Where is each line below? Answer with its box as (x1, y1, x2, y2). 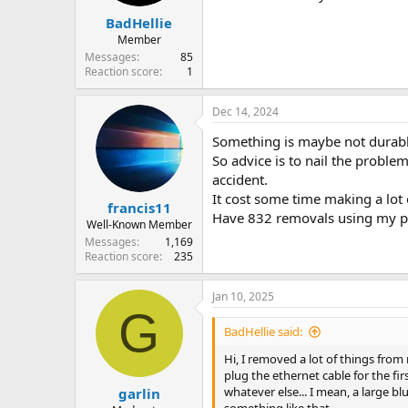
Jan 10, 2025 (212, 289, 274, 305)
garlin (117, 383, 160, 403)
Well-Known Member (86, 217, 192, 233)
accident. (212, 169, 268, 189)
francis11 (107, 199, 171, 218)
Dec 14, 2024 (212, 103, 279, 119)
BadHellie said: (224, 323, 302, 341)
